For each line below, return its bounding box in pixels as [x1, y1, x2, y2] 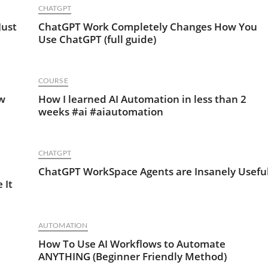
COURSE [38, 77, 68, 84]
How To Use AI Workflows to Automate [38, 237, 226, 251]
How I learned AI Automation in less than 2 [38, 92, 246, 106]
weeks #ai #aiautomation [38, 105, 163, 118]
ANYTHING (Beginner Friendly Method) [38, 249, 227, 263]
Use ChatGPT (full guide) [38, 32, 156, 46]
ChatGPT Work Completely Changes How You [38, 20, 257, 33]
